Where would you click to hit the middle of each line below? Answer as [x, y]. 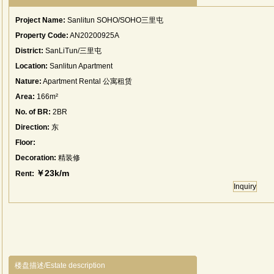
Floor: [25, 143]
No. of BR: [33, 112]
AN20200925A [94, 35]
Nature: [28, 81]
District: [29, 51]
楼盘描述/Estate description [60, 265]
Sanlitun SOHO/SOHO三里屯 [114, 20]
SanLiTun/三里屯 [72, 51]
